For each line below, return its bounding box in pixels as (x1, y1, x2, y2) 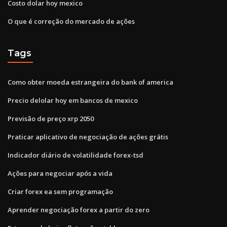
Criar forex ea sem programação (8, 186, 113, 196)
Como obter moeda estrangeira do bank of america (8, 77, 173, 87)
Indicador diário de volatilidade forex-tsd (8, 150, 143, 160)
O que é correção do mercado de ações (8, 16, 135, 26)
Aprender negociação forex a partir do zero (8, 205, 149, 214)
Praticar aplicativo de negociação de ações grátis (8, 132, 168, 141)
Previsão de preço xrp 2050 (8, 113, 94, 123)
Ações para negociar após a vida (8, 168, 112, 178)
